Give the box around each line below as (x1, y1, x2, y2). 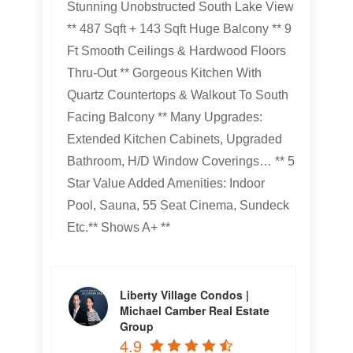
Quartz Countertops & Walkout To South (67, 88, 288, 102)
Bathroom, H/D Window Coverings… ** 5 (67, 154, 295, 168)
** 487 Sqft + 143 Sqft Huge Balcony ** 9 (67, 22, 292, 35)
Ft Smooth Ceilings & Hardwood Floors (67, 44, 286, 58)
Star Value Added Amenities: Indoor (67, 176, 265, 190)
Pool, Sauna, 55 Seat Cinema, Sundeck (67, 199, 289, 212)
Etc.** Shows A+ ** (67, 221, 170, 234)
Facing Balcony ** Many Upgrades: (67, 110, 262, 124)
